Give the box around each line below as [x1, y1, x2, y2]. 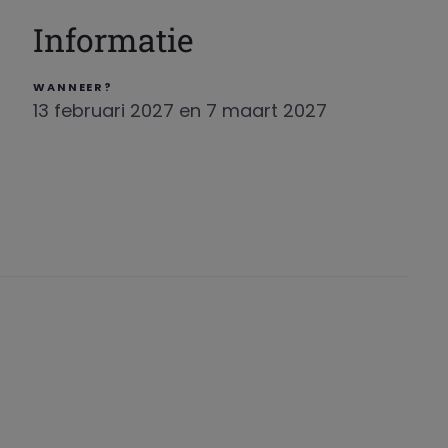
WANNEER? [33, 79, 113, 95]
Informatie [33, 18, 195, 61]
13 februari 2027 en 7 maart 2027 [33, 98, 328, 123]
